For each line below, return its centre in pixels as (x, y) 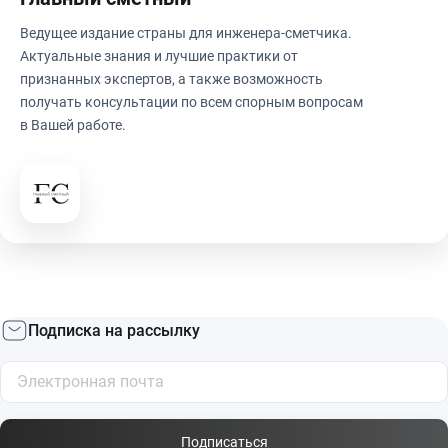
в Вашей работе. (73, 125)
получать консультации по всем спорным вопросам (191, 102)
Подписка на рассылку (114, 330)
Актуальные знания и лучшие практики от (159, 56)
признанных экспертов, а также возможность (171, 79)
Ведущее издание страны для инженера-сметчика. (186, 33)
